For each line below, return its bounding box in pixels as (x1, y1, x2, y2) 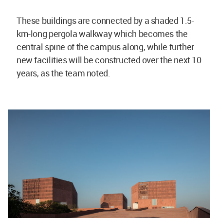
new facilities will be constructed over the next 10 (17, 54, 201, 66)
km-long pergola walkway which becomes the (17, 27, 188, 39)
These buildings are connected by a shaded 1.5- (17, 14, 194, 26)
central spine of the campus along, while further (17, 40, 194, 53)
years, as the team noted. (17, 67, 110, 79)
